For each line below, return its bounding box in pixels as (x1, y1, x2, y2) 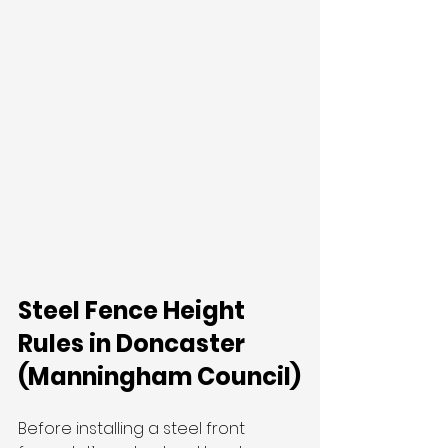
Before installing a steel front (18, 417, 249, 441)
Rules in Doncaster (18, 327, 250, 361)
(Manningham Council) (18, 360, 301, 394)
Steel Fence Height (18, 294, 250, 328)
